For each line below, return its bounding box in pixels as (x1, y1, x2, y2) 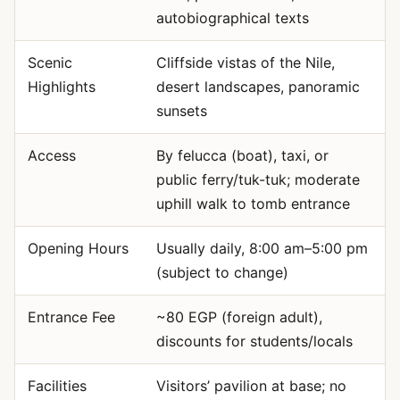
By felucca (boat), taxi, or (155, 146, 329, 164)
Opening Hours (27, 239, 129, 257)
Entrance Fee (27, 308, 115, 326)
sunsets (155, 102, 207, 120)
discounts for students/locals (155, 332, 353, 350)
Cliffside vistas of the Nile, (155, 54, 335, 71)
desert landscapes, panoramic (155, 78, 360, 96)
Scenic (27, 54, 72, 71)
